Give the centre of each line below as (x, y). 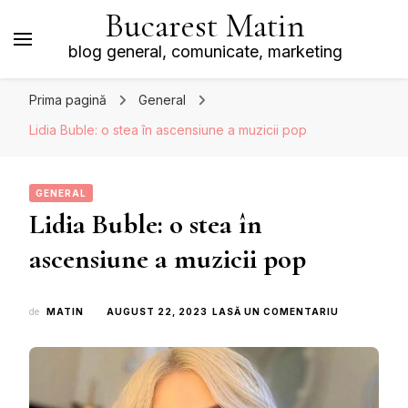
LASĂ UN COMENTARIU (275, 311)
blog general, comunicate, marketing (205, 51)
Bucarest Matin (205, 26)
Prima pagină (68, 100)
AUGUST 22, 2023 (157, 311)
